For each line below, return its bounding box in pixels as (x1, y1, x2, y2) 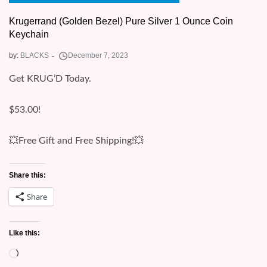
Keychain (9, 29, 49, 39)
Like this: (9, 228, 40, 237)
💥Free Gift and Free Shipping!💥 (9, 135, 144, 145)
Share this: (9, 170, 46, 179)
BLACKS (20, 51, 49, 60)
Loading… (18, 247, 57, 257)
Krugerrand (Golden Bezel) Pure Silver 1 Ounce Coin (9, 15, 233, 26)
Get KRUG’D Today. (9, 73, 91, 83)
